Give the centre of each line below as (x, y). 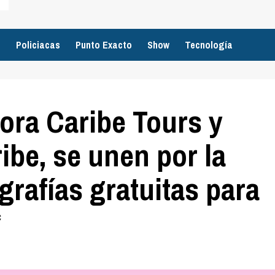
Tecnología (209, 45)
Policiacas (38, 45)
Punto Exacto (104, 45)
